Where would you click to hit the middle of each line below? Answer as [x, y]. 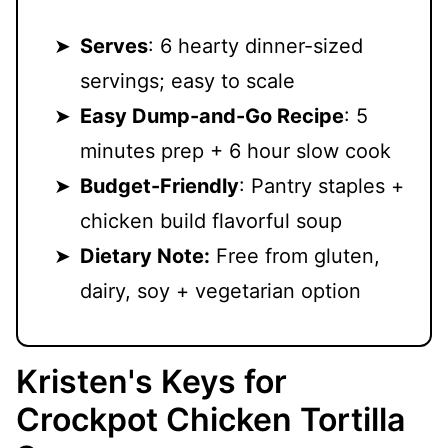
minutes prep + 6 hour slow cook [235, 150]
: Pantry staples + [321, 185]
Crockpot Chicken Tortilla [210, 419]
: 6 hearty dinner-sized [255, 45]
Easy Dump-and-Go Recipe [212, 115]
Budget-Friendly [159, 185]
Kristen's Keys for [151, 381]
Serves [114, 45]
